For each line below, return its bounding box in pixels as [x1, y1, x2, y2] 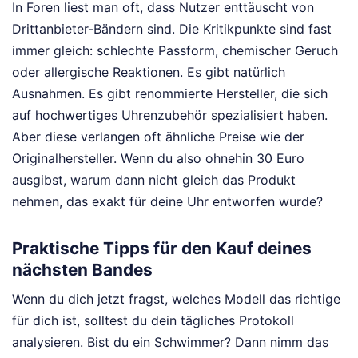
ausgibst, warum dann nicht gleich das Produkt [12, 171, 296, 188]
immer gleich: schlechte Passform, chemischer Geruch [12, 42, 338, 58]
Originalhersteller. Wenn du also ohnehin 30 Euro [12, 149, 304, 166]
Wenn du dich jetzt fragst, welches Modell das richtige [12, 291, 340, 308]
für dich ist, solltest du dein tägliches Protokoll [12, 312, 294, 329]
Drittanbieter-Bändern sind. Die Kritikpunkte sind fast [12, 20, 332, 37]
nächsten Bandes [12, 259, 153, 280]
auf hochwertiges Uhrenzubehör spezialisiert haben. [12, 106, 328, 123]
